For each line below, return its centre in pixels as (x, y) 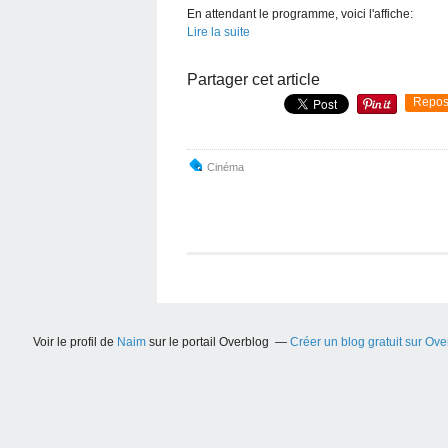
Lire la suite (218, 31)
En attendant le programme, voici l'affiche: (300, 13)
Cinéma (225, 166)
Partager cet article (253, 79)
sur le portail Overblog (207, 341)
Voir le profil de (74, 341)
